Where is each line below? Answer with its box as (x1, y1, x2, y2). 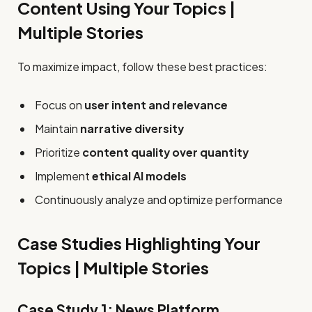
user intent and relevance (84, 97, 228, 112)
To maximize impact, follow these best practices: (17, 58, 267, 74)
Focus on (35, 97, 84, 112)
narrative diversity (80, 120, 184, 136)
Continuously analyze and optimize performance (35, 192, 283, 207)
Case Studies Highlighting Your (17, 232, 260, 253)
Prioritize (35, 144, 82, 159)
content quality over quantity (82, 144, 249, 159)
